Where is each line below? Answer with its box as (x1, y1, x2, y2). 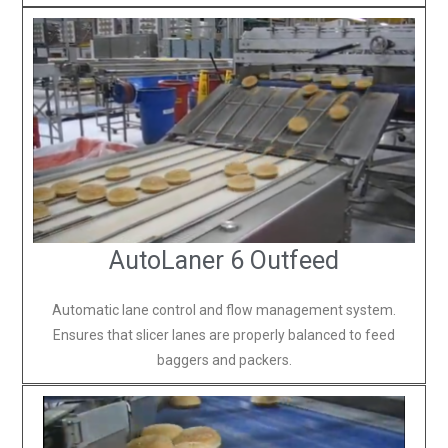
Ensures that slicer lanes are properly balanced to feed (53, 326, 395, 343)
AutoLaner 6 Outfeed (109, 245, 339, 275)
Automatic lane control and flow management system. (52, 301, 396, 318)
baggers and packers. (156, 351, 292, 368)
